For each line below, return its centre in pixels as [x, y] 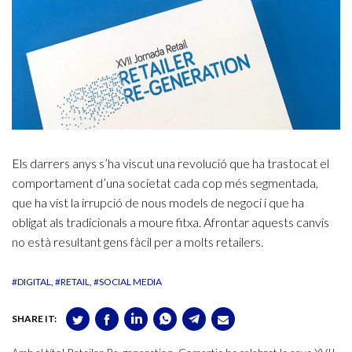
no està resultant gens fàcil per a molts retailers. [137, 242]
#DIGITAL [31, 282]
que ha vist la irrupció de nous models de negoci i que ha [158, 203]
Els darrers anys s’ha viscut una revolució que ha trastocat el [170, 163]
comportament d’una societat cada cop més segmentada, [165, 183]
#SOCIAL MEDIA [128, 282]
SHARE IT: [34, 319]
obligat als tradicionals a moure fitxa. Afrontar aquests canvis [170, 222]
